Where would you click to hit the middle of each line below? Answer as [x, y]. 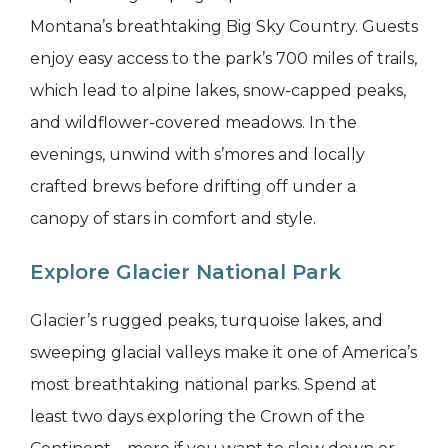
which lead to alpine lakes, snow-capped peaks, [218, 91]
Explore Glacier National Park [185, 272]
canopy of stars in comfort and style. [173, 219]
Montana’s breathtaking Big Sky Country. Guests [224, 27]
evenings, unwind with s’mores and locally [197, 155]
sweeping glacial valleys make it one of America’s [223, 353]
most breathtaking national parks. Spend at [203, 385]
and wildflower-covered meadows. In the [193, 123]
